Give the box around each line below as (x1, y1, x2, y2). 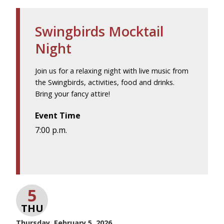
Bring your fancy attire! (35, 88, 110, 98)
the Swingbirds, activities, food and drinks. (35, 77, 174, 87)
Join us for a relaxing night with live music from (35, 65, 188, 75)
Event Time (35, 109, 80, 121)
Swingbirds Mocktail (35, 21, 163, 40)
